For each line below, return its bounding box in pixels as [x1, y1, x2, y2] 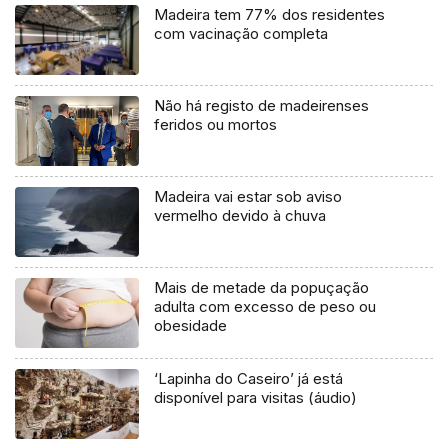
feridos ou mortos [154, 115, 278, 135]
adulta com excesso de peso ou [154, 296, 377, 316]
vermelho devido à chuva [154, 206, 327, 226]
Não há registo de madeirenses [154, 96, 370, 116]
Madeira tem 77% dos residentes [154, 5, 386, 25]
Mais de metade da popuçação [154, 277, 370, 297]
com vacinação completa [154, 24, 329, 44]
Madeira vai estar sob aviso [154, 187, 343, 207]
